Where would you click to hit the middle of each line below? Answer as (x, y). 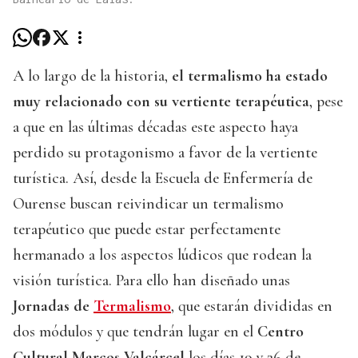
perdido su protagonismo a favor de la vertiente (165, 153)
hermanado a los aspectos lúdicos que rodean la (162, 255)
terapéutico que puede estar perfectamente (147, 230)
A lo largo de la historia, (92, 76)
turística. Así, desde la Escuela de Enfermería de (163, 179)
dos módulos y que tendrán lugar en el (135, 332)
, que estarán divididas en (252, 306)
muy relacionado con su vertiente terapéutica (161, 102)
